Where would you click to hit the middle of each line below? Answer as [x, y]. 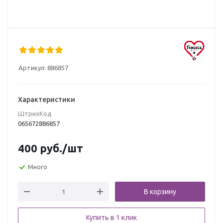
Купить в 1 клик [111, 218]
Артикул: [32, 68]
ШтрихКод [35, 113]
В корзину [160, 192]
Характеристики [47, 100]
